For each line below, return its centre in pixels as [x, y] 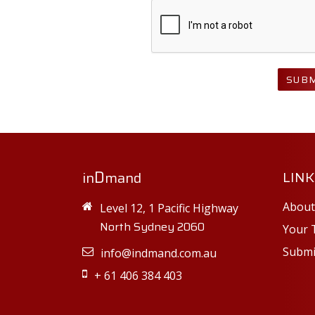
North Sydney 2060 [152, 226]
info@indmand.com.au [159, 253]
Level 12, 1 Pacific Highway [169, 208]
